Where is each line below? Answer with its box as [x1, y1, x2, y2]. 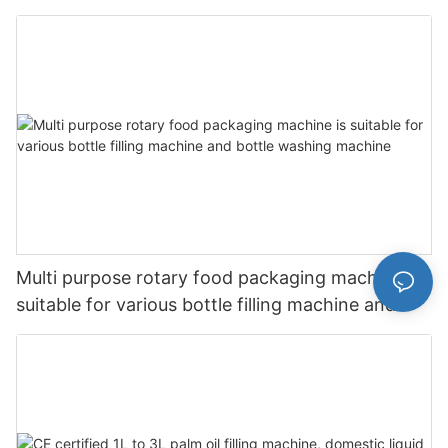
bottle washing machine [16, 320, 219, 342]
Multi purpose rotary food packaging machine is [16, 266, 421, 288]
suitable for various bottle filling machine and [16, 293, 396, 315]
